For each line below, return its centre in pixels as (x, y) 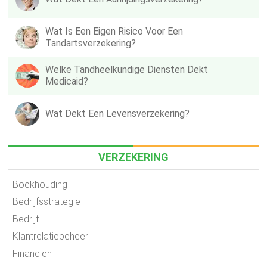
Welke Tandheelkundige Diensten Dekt (127, 69)
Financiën (32, 254)
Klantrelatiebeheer (50, 236)
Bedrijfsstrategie (46, 202)
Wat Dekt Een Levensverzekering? (117, 114)
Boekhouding (40, 184)
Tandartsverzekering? (91, 43)
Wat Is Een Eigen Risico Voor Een (114, 31)
